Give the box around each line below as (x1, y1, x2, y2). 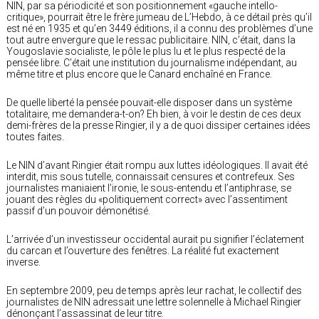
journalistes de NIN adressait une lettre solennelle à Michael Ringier (6, 296, 301, 308)
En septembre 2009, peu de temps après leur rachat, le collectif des (6, 284, 302, 296)
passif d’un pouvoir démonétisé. (6, 204, 150, 216)
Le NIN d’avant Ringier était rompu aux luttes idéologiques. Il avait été (6, 159, 308, 171)
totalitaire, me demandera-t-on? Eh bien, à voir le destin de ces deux (6, 108, 301, 120)
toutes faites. (6, 130, 64, 142)
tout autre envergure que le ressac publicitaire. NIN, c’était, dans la (6, 33, 296, 46)
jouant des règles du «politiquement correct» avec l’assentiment (6, 193, 288, 205)
